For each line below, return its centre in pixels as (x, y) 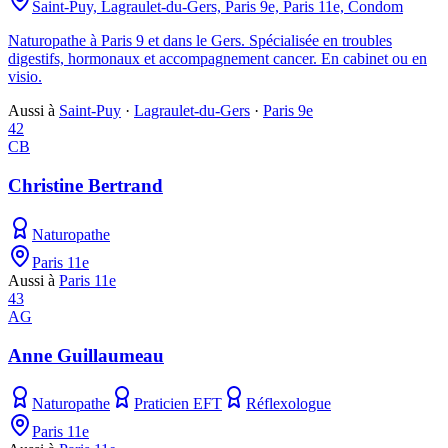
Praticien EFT (178, 404)
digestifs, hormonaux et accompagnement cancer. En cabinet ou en (217, 59)
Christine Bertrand (85, 186)
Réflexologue (288, 404)
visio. (25, 77)
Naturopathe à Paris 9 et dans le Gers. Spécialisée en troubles (200, 41)
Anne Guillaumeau (86, 355)
